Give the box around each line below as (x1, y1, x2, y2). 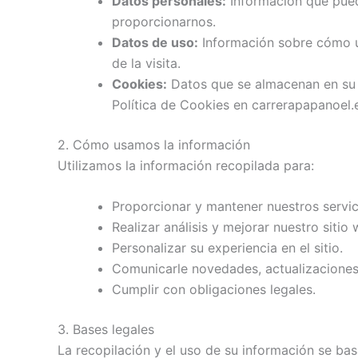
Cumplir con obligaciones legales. (112, 281, 316, 298)
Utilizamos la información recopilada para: (58, 157, 314, 173)
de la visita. (112, 54, 181, 71)
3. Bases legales (58, 321, 154, 338)
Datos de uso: (112, 34, 198, 50)
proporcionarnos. (112, 13, 216, 30)
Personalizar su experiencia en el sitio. (112, 240, 343, 257)
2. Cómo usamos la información (58, 136, 250, 153)
